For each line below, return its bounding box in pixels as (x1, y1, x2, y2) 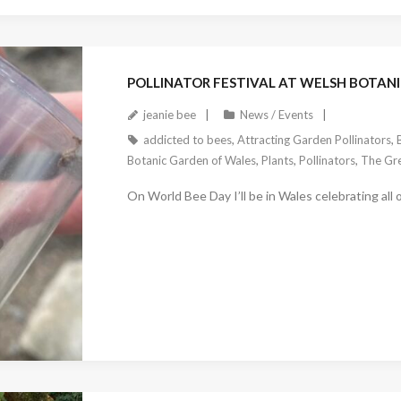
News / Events (239, 107, 313, 123)
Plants (260, 153, 294, 168)
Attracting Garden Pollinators (236, 132, 391, 148)
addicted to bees (142, 132, 232, 148)
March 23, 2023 (133, 16, 218, 31)
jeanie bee (142, 107, 196, 123)
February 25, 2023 (133, 362, 233, 377)
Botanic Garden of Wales (126, 153, 256, 168)
